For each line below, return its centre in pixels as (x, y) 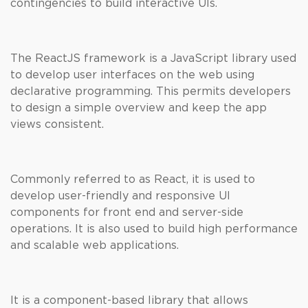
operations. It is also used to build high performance (154, 229)
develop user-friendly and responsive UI (120, 196)
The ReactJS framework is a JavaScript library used (153, 58)
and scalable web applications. (95, 245)
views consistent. (57, 124)
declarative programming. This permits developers (151, 91)
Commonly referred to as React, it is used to (133, 179)
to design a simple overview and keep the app (139, 108)
